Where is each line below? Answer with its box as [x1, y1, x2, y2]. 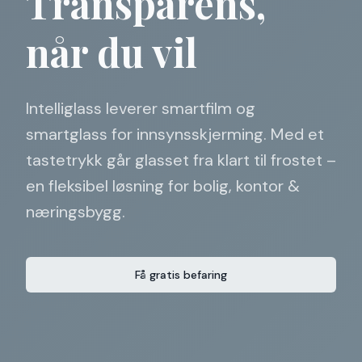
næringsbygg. [26, 201, 125, 222]
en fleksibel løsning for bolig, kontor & [26, 175, 300, 196]
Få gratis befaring [135, 267, 227, 282]
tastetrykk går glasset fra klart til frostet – [26, 149, 336, 170]
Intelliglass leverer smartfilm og [26, 98, 255, 119]
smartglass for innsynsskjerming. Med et [26, 124, 324, 145]
